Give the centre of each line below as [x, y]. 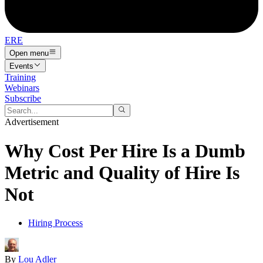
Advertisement [32, 122]
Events [21, 66]
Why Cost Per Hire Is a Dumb [125, 151]
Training [20, 77]
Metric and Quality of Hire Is [122, 172]
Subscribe [23, 98]
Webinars [22, 87]
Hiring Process [55, 223]
